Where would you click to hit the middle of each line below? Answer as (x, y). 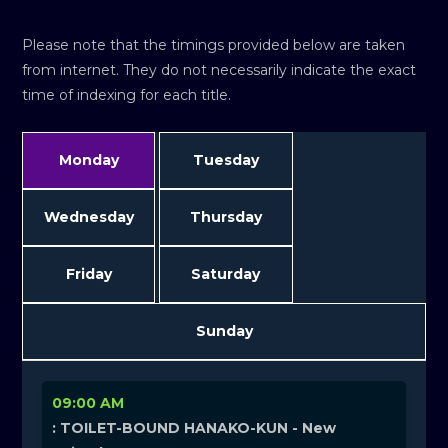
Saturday (226, 274)
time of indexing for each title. (127, 95)
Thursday (225, 217)
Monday (88, 160)
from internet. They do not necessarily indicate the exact (219, 70)
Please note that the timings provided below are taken (214, 45)
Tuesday (225, 160)
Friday (88, 274)
